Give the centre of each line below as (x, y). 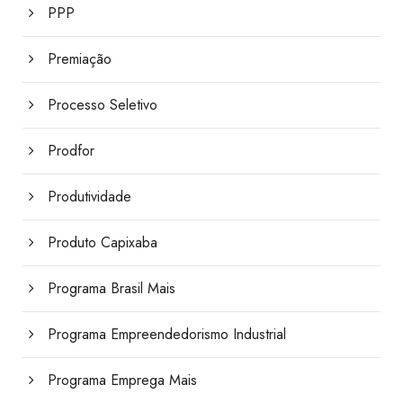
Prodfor (71, 151)
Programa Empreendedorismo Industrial (167, 335)
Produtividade (90, 197)
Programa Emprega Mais (122, 381)
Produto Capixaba (103, 243)
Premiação (80, 59)
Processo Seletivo (103, 105)
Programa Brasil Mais (112, 289)
